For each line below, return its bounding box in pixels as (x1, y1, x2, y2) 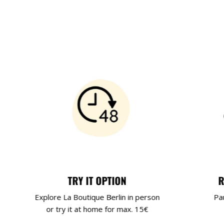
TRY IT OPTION (67, 172, 126, 188)
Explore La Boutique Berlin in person (34, 191, 160, 202)
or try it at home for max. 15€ (46, 203, 148, 214)
